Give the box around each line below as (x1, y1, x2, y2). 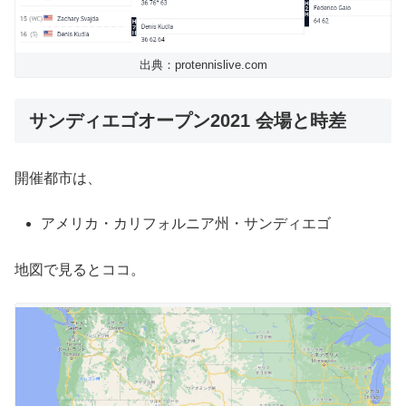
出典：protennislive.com (139, 58, 267, 72)
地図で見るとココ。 (14, 261, 145, 277)
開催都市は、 (14, 170, 101, 187)
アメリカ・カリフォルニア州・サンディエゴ (41, 216, 332, 232)
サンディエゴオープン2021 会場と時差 (29, 110, 346, 130)
